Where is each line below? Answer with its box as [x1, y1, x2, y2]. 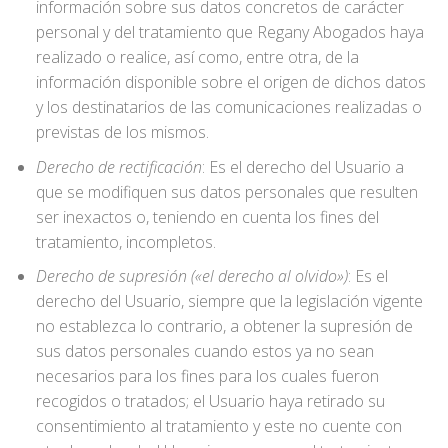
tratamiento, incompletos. [35, 230, 216, 253]
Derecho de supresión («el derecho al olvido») [35, 265, 348, 288]
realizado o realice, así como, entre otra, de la [35, 46, 359, 69]
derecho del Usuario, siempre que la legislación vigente [35, 290, 423, 313]
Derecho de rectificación [35, 155, 202, 178]
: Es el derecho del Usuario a [201, 155, 404, 178]
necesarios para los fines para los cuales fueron [35, 365, 379, 388]
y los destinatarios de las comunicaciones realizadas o [35, 96, 422, 119]
